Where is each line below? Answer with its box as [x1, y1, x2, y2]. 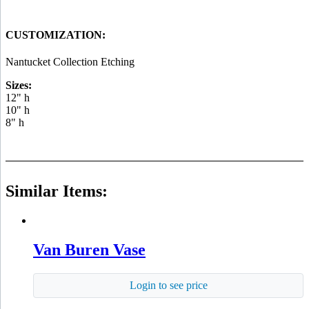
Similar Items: [6, 182, 108, 201]
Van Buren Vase [33, 241, 146, 259]
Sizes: [6, 79, 32, 92]
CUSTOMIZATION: [6, 28, 106, 41]
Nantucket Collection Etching [6, 56, 134, 68]
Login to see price [129, 279, 208, 291]
